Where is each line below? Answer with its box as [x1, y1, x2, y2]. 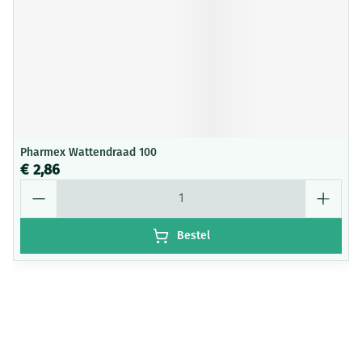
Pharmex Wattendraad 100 [20, 145, 157, 159]
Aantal [19, 179, 57, 194]
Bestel [176, 229, 210, 242]
